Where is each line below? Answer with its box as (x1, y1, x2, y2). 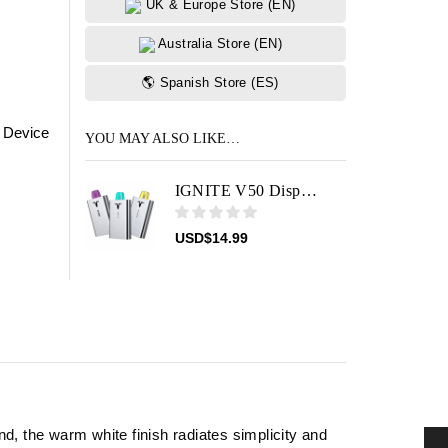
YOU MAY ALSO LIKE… (84, 130, 240, 146)
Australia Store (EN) (154, 36, 282, 52)
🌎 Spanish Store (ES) (141, 75, 279, 91)
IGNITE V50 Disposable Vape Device (300, 182, 317, 200)
